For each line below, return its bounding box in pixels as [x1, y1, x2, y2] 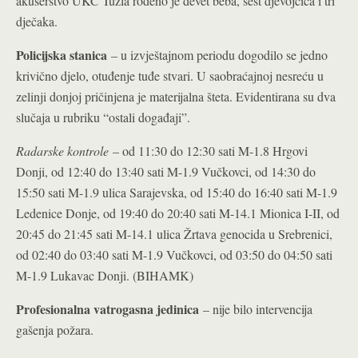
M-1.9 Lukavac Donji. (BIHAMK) [16, 267, 193, 284]
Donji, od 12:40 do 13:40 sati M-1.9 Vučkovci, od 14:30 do [16, 163, 316, 180]
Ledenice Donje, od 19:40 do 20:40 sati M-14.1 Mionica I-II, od [16, 205, 340, 221]
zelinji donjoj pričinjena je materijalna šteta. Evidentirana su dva [16, 88, 336, 105]
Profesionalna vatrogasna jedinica [16, 300, 199, 318]
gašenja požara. [16, 321, 93, 338]
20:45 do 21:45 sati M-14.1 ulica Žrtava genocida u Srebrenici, [16, 225, 332, 242]
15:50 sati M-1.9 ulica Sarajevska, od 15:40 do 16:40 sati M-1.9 [16, 184, 337, 201]
